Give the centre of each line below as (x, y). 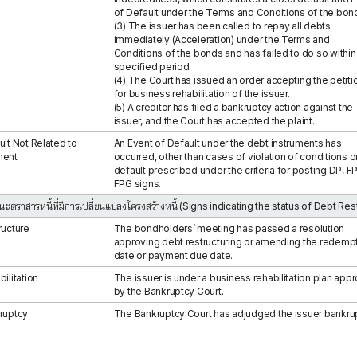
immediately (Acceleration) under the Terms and (222, 39)
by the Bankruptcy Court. (169, 291)
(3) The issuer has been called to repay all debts (222, 26)
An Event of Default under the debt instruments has (228, 143)
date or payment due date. (173, 255)
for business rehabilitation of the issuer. (202, 94)
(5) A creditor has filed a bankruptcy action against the (233, 107)
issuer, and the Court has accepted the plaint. (214, 121)
